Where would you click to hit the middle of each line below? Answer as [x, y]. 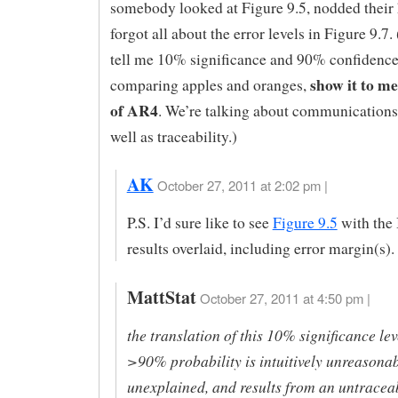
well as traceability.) [173, 136]
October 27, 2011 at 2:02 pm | [242, 186]
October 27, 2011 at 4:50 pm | [285, 298]
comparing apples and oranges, [210, 84]
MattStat [161, 298]
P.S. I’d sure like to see [199, 223]
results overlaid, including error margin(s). [260, 249]
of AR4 [134, 110]
